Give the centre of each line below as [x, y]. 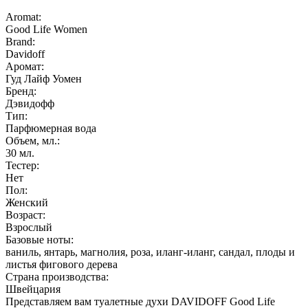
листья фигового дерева [62, 265]
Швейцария [33, 289]
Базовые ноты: [40, 240]
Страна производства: [57, 277]
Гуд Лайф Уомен [44, 79]
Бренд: [21, 91]
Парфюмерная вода [51, 129]
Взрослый [29, 228]
